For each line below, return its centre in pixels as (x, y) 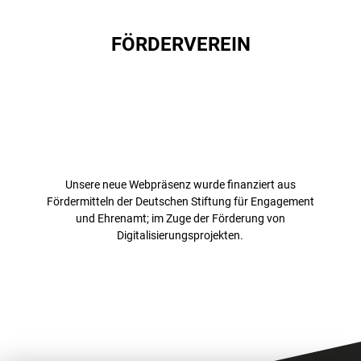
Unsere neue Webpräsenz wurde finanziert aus (180, 185)
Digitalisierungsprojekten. (180, 236)
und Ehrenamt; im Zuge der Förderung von (180, 219)
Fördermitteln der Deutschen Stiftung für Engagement (180, 202)
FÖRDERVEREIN (180, 45)
